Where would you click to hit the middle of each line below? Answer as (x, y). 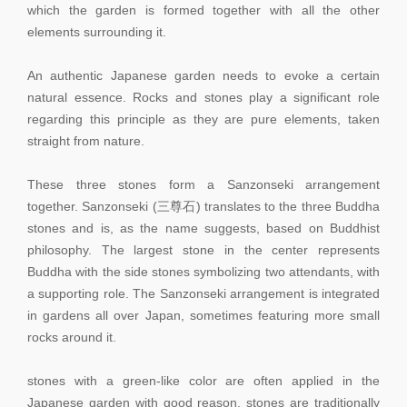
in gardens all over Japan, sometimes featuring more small (203, 316)
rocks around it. (72, 338)
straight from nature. (86, 141)
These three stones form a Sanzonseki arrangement (203, 185)
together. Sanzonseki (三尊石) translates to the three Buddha (203, 207)
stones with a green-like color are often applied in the (203, 381)
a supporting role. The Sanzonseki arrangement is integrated (203, 294)
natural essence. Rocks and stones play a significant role (203, 98)
